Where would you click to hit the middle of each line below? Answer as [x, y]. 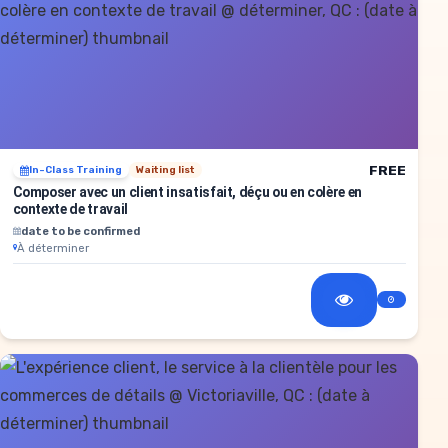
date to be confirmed [80, 230]
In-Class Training [75, 170]
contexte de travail [70, 208]
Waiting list [165, 170]
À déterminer [52, 247]
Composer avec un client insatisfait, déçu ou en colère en [187, 191]
